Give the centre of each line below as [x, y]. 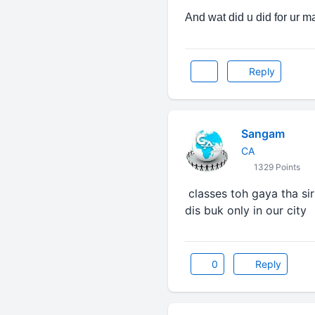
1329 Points [276, 167]
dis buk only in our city [245, 210]
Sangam [263, 134]
